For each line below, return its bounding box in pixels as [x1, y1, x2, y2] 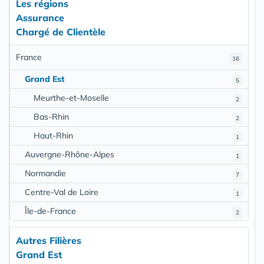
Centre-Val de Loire [25, 186, 98, 197]
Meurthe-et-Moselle [34, 92, 109, 103]
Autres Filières [16, 234, 81, 246]
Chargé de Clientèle [16, 25, 105, 38]
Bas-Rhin [34, 111, 69, 122]
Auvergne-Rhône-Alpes [25, 148, 114, 160]
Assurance [16, 11, 64, 24]
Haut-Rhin [34, 130, 73, 141]
